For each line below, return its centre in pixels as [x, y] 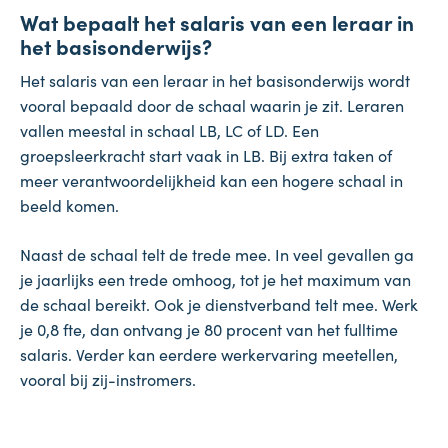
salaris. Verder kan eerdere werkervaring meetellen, [209, 354]
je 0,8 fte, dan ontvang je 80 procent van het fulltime [209, 329]
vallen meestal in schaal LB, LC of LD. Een [169, 130]
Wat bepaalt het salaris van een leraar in [217, 21]
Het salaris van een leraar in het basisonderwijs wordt [215, 80]
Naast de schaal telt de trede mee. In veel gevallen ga [217, 254]
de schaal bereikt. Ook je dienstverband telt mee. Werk [219, 304]
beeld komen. [69, 205]
